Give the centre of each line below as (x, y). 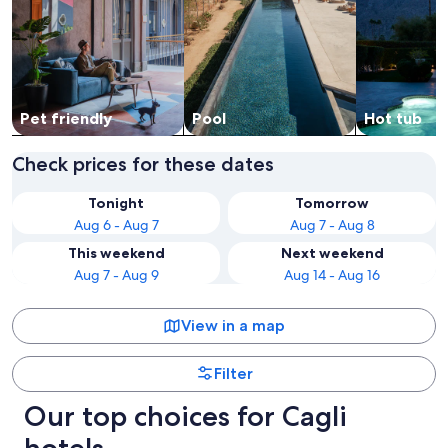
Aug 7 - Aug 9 (116, 275)
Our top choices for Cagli (185, 416)
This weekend (116, 253)
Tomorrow (332, 203)
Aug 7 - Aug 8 (332, 225)
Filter (233, 374)
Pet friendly (66, 118)
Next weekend (332, 253)
